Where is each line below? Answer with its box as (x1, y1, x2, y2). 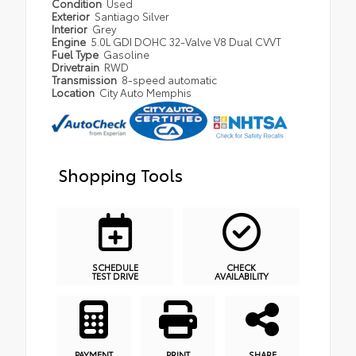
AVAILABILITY (214, 269, 269, 282)
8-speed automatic (122, 72, 218, 87)
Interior (52, 21, 90, 36)
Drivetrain (52, 60, 102, 74)
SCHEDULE (91, 260, 138, 273)
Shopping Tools (58, 162, 183, 186)
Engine (52, 34, 88, 48)
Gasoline (103, 47, 150, 61)
